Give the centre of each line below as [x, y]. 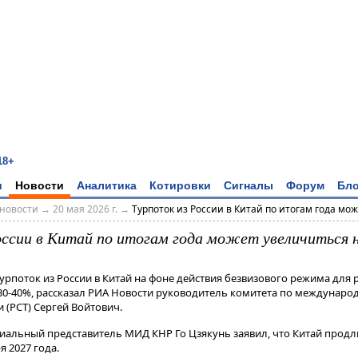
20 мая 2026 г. [85, 209]
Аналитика [107, 185]
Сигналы [249, 185]
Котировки [180, 185]
